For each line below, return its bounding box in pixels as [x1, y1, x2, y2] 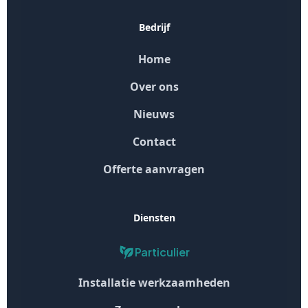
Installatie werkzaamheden [78, 274, 230, 290]
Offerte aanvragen [103, 161, 205, 177]
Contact [132, 133, 176, 149]
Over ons [129, 78, 179, 94]
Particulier [135, 244, 190, 259]
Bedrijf [138, 20, 170, 34]
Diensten [133, 210, 175, 224]
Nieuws [133, 106, 175, 122]
